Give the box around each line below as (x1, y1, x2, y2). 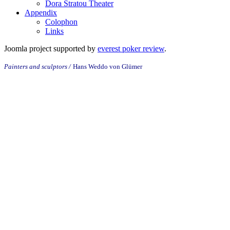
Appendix (25, 8, 57, 17)
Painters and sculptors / (4, 63, 71, 70)
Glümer (122, 63, 142, 70)
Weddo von (87, 63, 122, 70)
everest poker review (98, 44, 164, 53)
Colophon (45, 17, 78, 26)
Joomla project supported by (4, 44, 98, 53)
